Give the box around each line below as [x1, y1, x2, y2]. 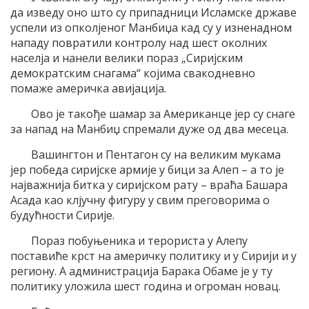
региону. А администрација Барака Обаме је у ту [10, 263, 272, 279]
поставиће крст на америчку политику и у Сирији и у [10, 248, 297, 264]
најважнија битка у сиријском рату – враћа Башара [10, 177, 288, 193]
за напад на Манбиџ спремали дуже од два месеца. [10, 121, 288, 137]
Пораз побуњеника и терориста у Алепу [31, 233, 248, 249]
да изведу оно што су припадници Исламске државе [10, 5, 297, 21]
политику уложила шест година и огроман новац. [10, 279, 281, 295]
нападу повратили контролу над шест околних [10, 35, 267, 51]
